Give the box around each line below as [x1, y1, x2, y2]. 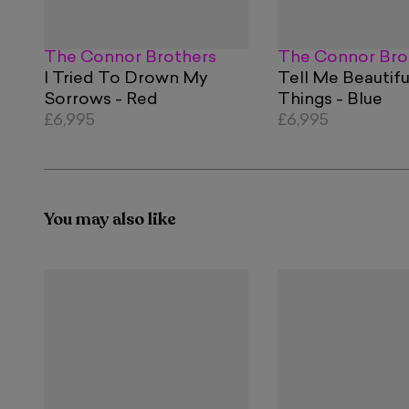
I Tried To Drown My [44, 69, 208, 88]
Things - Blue [278, 90, 383, 109]
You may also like [44, 208, 176, 231]
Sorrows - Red [44, 90, 158, 109]
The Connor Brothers [44, 48, 216, 67]
